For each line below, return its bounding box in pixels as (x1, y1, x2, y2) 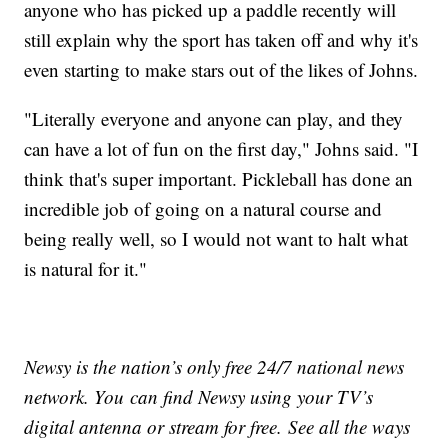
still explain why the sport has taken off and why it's (24, 27, 419, 53)
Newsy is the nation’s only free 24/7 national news (24, 354, 405, 380)
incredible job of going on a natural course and (24, 196, 383, 222)
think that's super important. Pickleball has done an (24, 166, 414, 192)
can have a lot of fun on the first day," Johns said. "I (24, 136, 419, 162)
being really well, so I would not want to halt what (24, 226, 409, 252)
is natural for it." (24, 256, 148, 282)
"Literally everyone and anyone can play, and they (24, 106, 404, 132)
